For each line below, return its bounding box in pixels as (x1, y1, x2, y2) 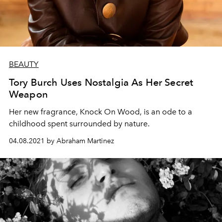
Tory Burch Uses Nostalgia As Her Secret (9, 76, 194, 89)
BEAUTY (9, 59, 39, 69)
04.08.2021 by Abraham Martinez (9, 137, 114, 146)
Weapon (9, 88, 48, 101)
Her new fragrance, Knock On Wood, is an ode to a (9, 107, 192, 117)
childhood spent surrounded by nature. (9, 119, 150, 129)
